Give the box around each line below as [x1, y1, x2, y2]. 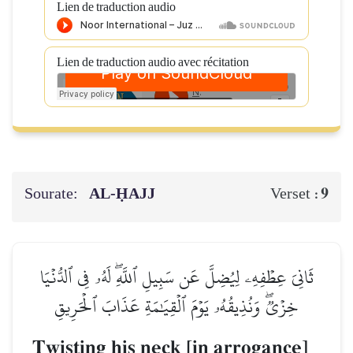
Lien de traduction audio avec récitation [57, 56, 249, 69]
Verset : [270, 185, 321, 203]
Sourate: [24, 180, 81, 208]
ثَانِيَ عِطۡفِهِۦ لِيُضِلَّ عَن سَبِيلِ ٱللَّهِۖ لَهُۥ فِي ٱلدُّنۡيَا [39, 259, 314, 295]
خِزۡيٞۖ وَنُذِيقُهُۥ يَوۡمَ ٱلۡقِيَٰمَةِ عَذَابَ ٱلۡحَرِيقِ [54, 288, 299, 324]
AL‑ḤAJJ [89, 180, 159, 208]
